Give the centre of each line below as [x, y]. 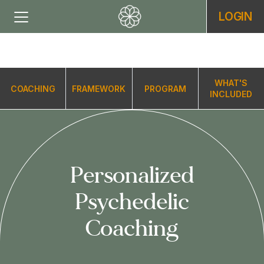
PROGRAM [165, 88]
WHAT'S [231, 83]
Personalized [132, 175]
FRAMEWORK [99, 88]
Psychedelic [132, 202]
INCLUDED [231, 94]
